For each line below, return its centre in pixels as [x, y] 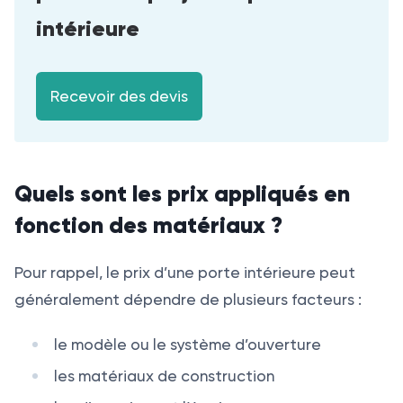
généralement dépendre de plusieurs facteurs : [188, 300]
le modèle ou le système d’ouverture [187, 345]
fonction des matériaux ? [148, 226]
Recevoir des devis [119, 97]
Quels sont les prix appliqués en [182, 194]
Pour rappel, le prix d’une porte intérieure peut [185, 273]
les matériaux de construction [164, 376]
